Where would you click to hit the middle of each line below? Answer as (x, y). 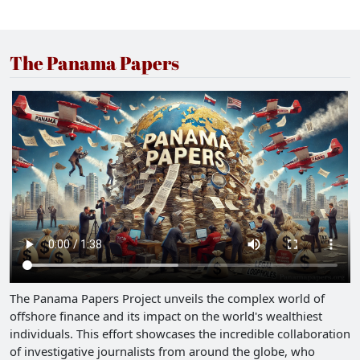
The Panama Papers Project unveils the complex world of (167, 298)
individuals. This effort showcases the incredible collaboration (180, 333)
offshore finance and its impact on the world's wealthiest (166, 315)
